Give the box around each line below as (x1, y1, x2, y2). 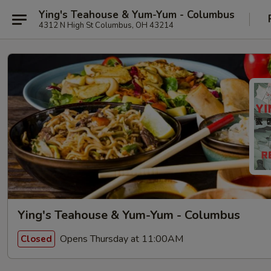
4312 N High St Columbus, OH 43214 (39, 19, 174, 31)
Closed (21, 232, 52, 245)
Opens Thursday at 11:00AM (57, 232, 183, 246)
